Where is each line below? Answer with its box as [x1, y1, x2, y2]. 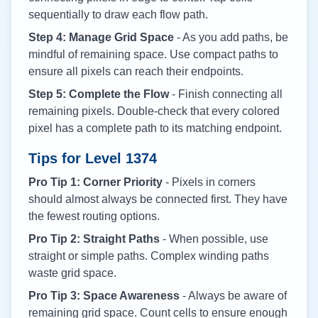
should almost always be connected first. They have [28, 193, 287, 205]
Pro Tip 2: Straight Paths [28, 233, 160, 245]
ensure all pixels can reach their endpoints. [28, 65, 243, 77]
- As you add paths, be [174, 31, 288, 43]
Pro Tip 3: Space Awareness [28, 290, 180, 302]
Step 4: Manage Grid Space [28, 31, 174, 43]
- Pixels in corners [163, 176, 256, 188]
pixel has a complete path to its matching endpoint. [28, 122, 282, 134]
